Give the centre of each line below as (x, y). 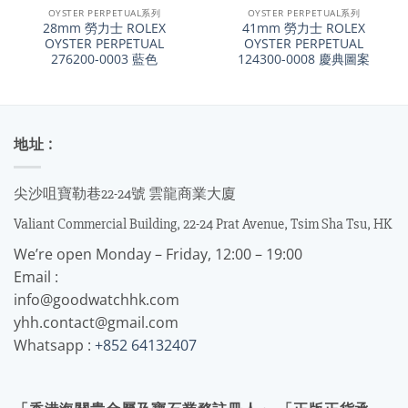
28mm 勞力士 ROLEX (104, 28)
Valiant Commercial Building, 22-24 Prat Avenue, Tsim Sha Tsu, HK (203, 224)
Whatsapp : (54, 345)
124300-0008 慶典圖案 (304, 59)
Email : (36, 276)
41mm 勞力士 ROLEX (304, 28)
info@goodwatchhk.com (97, 299)
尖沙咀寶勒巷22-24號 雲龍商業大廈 (125, 194)
